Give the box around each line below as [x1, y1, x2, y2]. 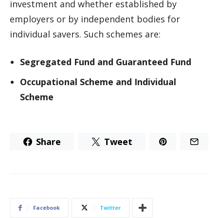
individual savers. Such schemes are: [10, 28, 161, 40]
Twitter [100, 204, 121, 211]
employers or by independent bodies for [10, 13, 180, 25]
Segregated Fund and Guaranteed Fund [20, 56, 191, 68]
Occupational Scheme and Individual [20, 76, 176, 88]
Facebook [33, 204, 60, 211]
